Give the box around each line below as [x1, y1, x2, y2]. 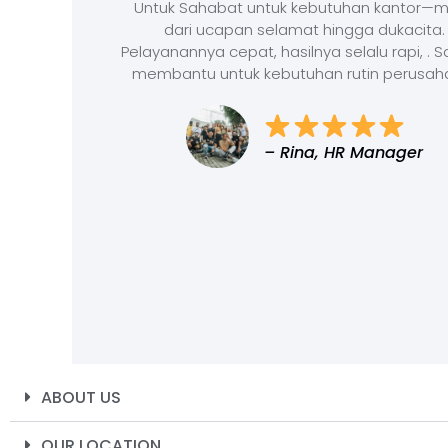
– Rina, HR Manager [263, 140, 423, 164]
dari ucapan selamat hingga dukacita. [163, 18, 445, 40]
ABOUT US [41, 386, 121, 410]
